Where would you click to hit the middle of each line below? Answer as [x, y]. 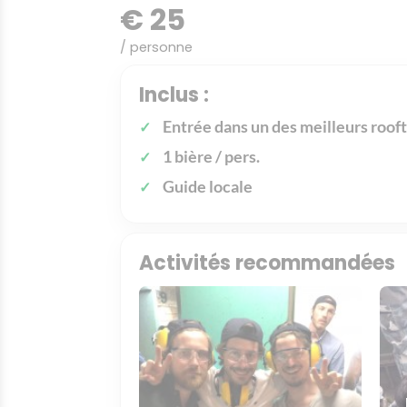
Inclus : [174, 95]
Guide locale [208, 186]
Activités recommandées [267, 263]
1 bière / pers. [211, 156]
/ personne [156, 47]
